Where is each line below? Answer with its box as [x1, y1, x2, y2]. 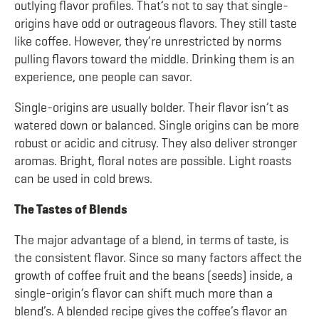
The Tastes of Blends [14, 202, 127, 217]
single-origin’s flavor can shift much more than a [14, 286, 273, 301]
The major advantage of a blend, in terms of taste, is [14, 232, 288, 248]
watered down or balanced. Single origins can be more [14, 117, 299, 133]
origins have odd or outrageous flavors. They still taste [14, 16, 297, 31]
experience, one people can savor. [14, 69, 195, 85]
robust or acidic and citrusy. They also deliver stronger [14, 135, 297, 151]
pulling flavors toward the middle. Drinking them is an [14, 51, 295, 67]
